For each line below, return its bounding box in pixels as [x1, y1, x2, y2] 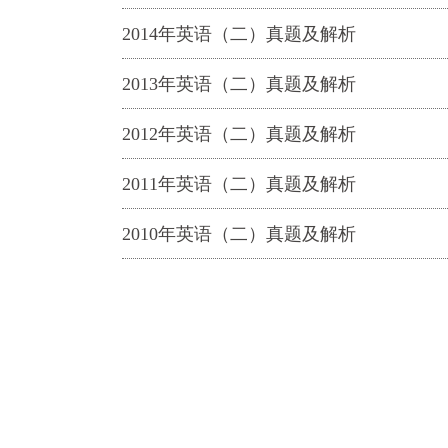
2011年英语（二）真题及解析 [122, 174, 356, 194]
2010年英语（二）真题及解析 [122, 224, 356, 244]
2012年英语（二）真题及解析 [122, 124, 356, 144]
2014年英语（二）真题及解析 [122, 24, 356, 44]
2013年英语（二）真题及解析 [122, 74, 356, 94]
